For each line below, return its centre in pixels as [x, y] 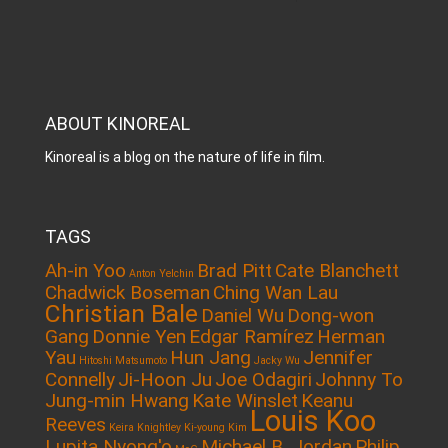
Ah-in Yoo [85, 270]
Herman [351, 336]
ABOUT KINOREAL [117, 123]
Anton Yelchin [161, 273]
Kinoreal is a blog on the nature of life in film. [185, 157]
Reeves [75, 424]
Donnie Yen [139, 336]
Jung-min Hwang [117, 400]
